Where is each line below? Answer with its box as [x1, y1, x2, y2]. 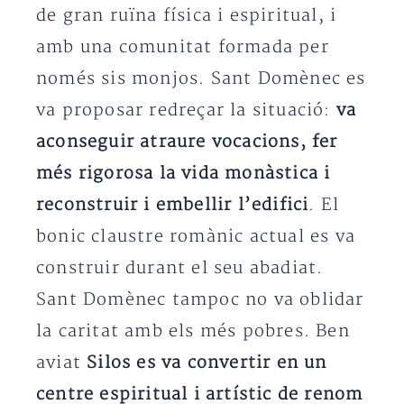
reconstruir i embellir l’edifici [36, 194, 309, 216]
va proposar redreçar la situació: [36, 99, 336, 121]
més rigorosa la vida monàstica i [36, 162, 331, 184]
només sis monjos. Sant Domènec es [36, 68, 366, 89]
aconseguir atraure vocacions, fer [36, 131, 338, 152]
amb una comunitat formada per [36, 36, 329, 58]
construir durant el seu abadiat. [36, 257, 324, 279]
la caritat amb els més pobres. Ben [36, 320, 350, 342]
